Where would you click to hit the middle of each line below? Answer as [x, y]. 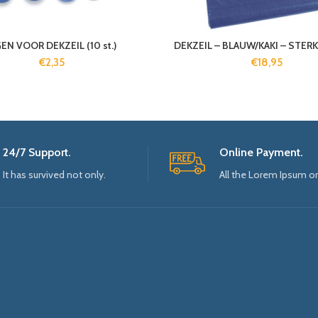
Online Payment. [261, 152]
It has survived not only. [54, 175]
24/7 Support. [37, 152]
